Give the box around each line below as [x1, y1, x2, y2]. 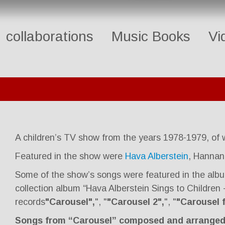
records [15, 197, 45, 207]
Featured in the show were [15, 151, 125, 162]
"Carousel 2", [106, 197, 164, 207]
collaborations [6, 29, 93, 45]
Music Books [111, 29, 190, 45]
